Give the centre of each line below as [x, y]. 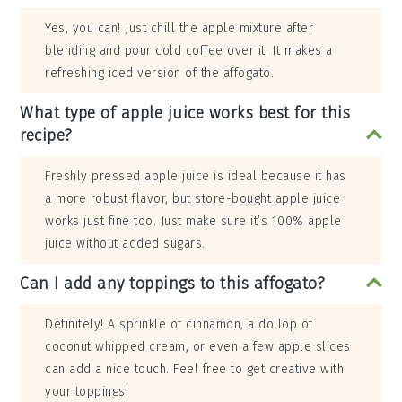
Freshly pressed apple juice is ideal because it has [196, 177]
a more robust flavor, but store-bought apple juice [193, 199]
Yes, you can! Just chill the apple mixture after [179, 29]
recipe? [46, 136]
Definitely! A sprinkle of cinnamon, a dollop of [179, 325]
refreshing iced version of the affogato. [160, 74]
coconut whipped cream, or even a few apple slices [198, 347]
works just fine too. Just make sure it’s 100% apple [193, 222]
